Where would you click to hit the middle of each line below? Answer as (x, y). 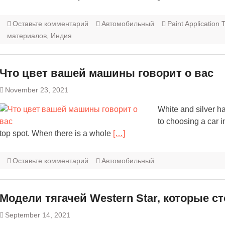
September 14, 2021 (38, 215)
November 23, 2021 (37, 90)
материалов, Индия (39, 36)
